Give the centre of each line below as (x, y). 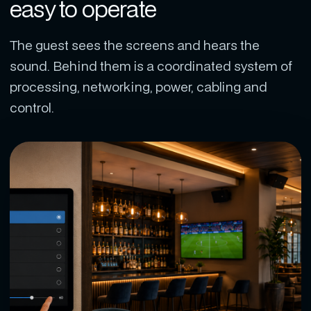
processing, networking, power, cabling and (138, 86)
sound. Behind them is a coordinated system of (151, 66)
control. (32, 107)
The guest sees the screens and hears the (135, 45)
